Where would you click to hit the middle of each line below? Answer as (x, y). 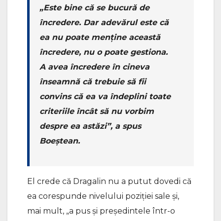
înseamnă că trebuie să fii (93, 82)
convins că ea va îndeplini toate (105, 97)
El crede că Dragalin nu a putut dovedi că (109, 182)
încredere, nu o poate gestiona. (104, 52)
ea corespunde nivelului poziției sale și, (103, 196)
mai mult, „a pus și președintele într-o (101, 211)
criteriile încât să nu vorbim (97, 111)
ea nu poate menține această (100, 37)
